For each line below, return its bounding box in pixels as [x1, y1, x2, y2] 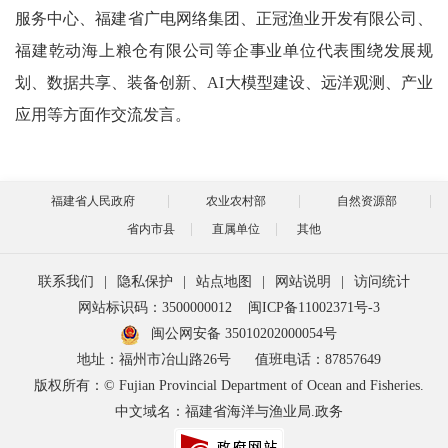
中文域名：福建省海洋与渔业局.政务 [115, 403, 343, 419]
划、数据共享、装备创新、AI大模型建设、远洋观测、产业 [15, 73, 433, 91]
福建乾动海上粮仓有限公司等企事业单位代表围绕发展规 [15, 41, 433, 59]
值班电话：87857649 [255, 351, 381, 367]
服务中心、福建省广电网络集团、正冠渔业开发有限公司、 [15, 9, 433, 27]
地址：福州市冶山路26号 [77, 351, 231, 367]
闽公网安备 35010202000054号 [151, 325, 337, 341]
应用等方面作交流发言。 [15, 105, 191, 123]
